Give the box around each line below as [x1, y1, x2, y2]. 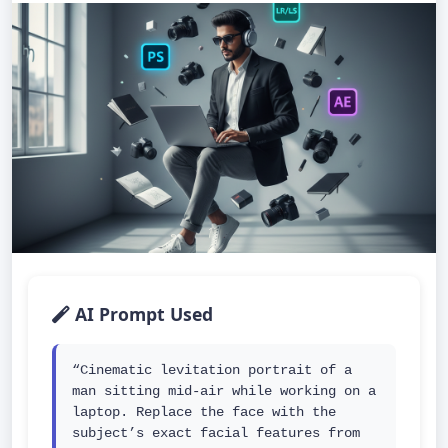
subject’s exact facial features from [72, 425, 360, 441]
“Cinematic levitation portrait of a [72, 362, 352, 378]
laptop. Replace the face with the [72, 404, 336, 420]
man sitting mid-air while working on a [72, 383, 376, 399]
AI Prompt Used [70, 302, 213, 326]
